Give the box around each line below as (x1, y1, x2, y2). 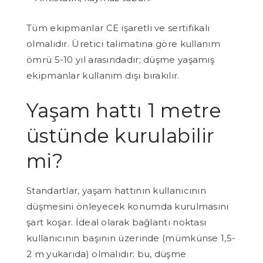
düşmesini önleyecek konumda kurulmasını (26, 200, 229, 212)
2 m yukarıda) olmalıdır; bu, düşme (26, 248, 187, 259)
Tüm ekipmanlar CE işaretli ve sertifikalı (26, 22, 210, 33)
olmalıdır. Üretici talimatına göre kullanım (26, 38, 220, 49)
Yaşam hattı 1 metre (26, 98, 222, 122)
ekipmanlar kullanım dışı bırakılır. (26, 69, 180, 81)
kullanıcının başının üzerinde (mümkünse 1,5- (26, 232, 236, 244)
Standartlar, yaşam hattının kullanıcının (26, 184, 207, 196)
